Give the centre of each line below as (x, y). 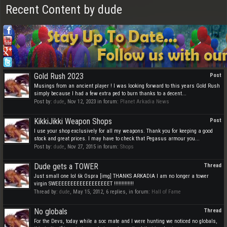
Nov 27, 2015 (82, 147)
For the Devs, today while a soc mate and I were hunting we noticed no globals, (126, 221)
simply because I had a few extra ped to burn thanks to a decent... (110, 93)
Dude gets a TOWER (66, 166)
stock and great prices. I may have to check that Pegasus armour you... (117, 139)
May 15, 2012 (88, 192)
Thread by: (47, 192)
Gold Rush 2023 (59, 76)
